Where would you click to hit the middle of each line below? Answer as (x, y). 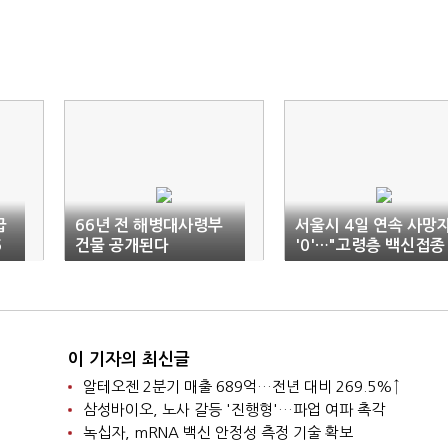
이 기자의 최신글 (128, 359)
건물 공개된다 (122, 245)
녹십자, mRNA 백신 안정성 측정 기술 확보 (217, 432)
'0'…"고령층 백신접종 (370, 245)
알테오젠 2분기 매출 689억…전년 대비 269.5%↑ (241, 386)
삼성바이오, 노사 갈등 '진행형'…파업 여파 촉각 (233, 409)
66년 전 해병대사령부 (149, 225)
